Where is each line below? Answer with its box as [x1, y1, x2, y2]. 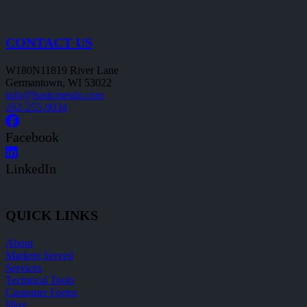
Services [5, 262, 42, 274]
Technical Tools [5, 274, 74, 286]
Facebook [5, 129, 59, 145]
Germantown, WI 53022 [5, 76, 112, 88]
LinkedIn [5, 160, 56, 176]
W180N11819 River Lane [5, 64, 119, 76]
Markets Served [5, 249, 73, 262]
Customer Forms [5, 286, 77, 299]
